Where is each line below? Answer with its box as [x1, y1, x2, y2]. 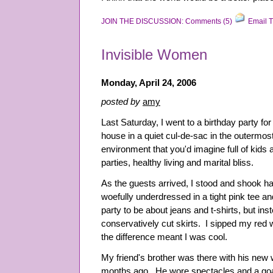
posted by [101, 97, 143, 107]
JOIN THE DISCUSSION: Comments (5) [101, 17, 232, 26]
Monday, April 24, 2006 [101, 78, 196, 88]
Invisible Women [101, 46, 207, 63]
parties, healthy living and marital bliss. [101, 158, 253, 168]
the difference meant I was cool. [101, 232, 227, 242]
